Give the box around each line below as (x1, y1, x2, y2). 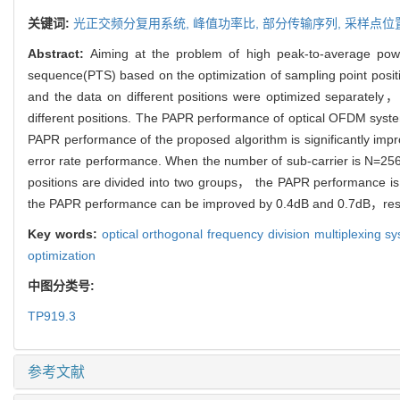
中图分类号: (28, 279, 98, 294)
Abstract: (28, 46, 91, 62)
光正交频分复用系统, (73, 16, 193, 31)
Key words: (28, 227, 102, 242)
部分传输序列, (262, 16, 345, 31)
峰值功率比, (193, 16, 262, 31)
